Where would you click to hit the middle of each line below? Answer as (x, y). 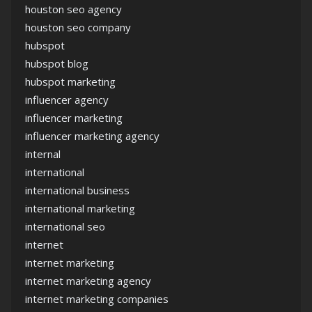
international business (77, 190)
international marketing (80, 209)
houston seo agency (73, 9)
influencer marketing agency (92, 136)
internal (43, 154)
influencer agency (67, 100)
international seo (65, 227)
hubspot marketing (70, 82)
